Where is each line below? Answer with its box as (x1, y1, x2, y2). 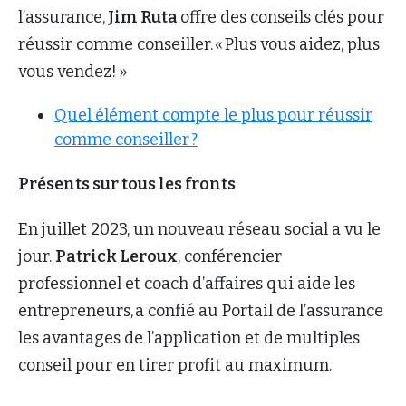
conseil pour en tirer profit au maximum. (18, 354, 332, 375)
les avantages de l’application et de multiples (18, 327, 360, 348)
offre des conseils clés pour (180, 6, 384, 27)
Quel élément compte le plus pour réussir (54, 104, 372, 125)
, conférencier (178, 246, 282, 266)
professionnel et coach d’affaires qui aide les (18, 273, 355, 294)
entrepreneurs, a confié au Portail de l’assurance (18, 300, 383, 321)
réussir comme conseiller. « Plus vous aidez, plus (18, 34, 380, 54)
